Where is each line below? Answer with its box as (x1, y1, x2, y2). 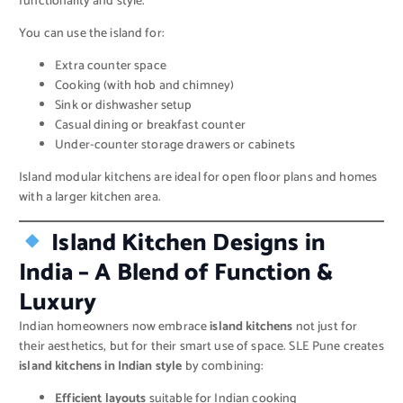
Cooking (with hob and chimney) (55, 76, 235, 97)
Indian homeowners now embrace (19, 317, 210, 338)
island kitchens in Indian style (19, 356, 183, 378)
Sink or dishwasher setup (55, 95, 193, 117)
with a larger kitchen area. (19, 187, 161, 209)
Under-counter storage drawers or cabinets (55, 135, 295, 157)
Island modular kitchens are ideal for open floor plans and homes (19, 167, 378, 189)
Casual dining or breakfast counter (55, 115, 246, 137)
